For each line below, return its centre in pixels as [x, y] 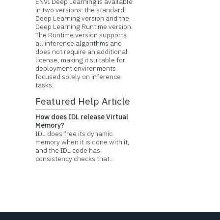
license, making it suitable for [80, 60]
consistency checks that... [74, 159]
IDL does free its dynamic [74, 134]
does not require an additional [81, 52]
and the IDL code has [68, 150]
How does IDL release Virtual [82, 117]
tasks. [44, 85]
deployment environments [75, 68]
